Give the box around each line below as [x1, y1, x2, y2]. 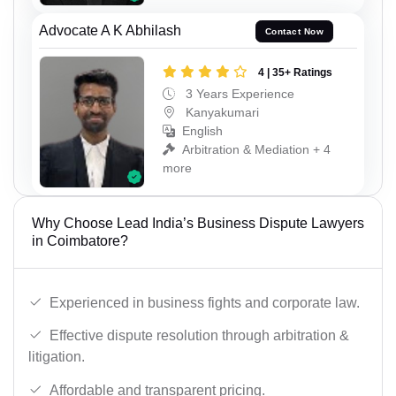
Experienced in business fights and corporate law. [49, 294, 360, 310]
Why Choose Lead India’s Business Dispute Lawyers [32, 215, 364, 231]
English [182, 124, 223, 139]
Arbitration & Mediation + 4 [182, 142, 331, 157]
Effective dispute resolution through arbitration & [49, 328, 349, 344]
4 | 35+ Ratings [258, 66, 332, 80]
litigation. [28, 349, 85, 365]
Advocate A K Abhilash [39, 22, 181, 38]
